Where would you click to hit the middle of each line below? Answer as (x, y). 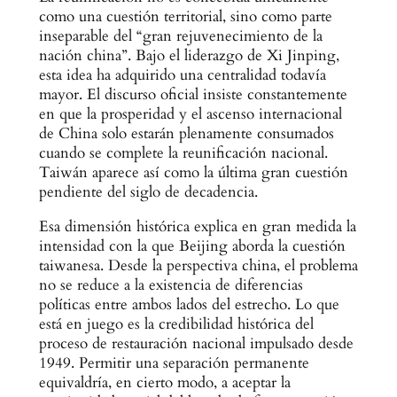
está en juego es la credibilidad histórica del (176, 324)
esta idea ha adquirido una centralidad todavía (182, 75)
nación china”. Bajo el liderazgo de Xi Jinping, (189, 56)
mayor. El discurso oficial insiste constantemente (193, 95)
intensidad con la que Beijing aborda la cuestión (192, 246)
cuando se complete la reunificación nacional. (183, 153)
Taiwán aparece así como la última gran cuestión (193, 173)
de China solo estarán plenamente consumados (186, 134)
